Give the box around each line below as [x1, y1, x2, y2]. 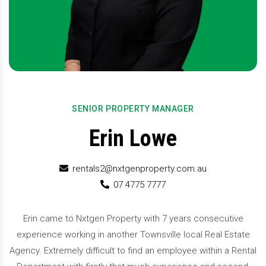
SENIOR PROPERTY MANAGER [72, 104, 194, 113]
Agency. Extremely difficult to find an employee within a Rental [9, 245, 256, 256]
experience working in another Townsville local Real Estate [16, 229, 250, 240]
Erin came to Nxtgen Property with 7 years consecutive [23, 213, 243, 224]
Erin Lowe [89, 125, 177, 151]
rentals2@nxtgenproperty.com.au [72, 163, 207, 174]
